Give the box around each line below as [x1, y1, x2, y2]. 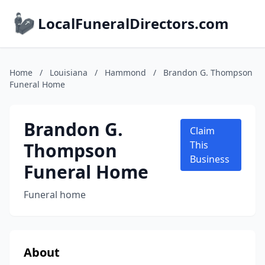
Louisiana [50, 67, 88, 78]
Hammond [105, 67, 146, 78]
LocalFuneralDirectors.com [38, 14, 229, 33]
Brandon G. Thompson [163, 67, 253, 78]
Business [190, 153, 230, 166]
